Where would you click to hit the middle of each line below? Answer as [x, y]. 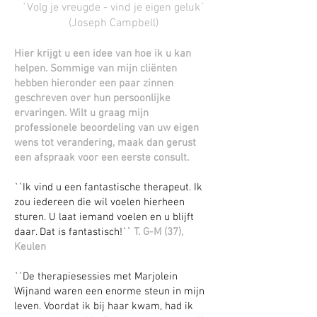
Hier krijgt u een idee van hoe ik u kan [103, 54]
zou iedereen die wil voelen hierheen [99, 202]
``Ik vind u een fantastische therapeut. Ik [108, 188]
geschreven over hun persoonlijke [92, 98]
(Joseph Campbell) [113, 23]
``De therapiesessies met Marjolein [96, 277]
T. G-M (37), [158, 232]
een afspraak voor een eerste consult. [102, 158]
